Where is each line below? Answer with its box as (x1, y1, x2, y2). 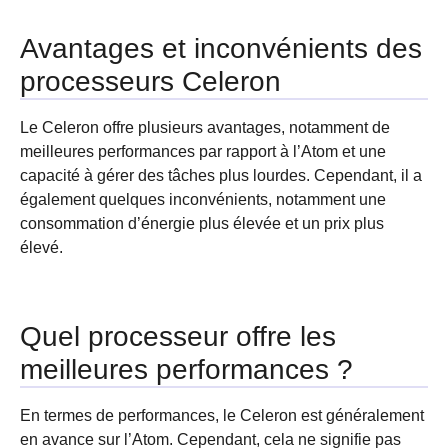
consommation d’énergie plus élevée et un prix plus (20, 215, 384, 232)
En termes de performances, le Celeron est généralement (20, 407, 424, 424)
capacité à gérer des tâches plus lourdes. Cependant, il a (20, 167, 422, 184)
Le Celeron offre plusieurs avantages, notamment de (20, 119, 390, 136)
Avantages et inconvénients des (20, 33, 422, 64)
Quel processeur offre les (20, 321, 336, 352)
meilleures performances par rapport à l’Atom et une (20, 143, 386, 160)
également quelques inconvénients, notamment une (20, 191, 386, 208)
